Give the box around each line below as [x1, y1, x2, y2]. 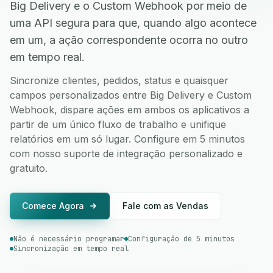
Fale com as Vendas [122, 200, 208, 211]
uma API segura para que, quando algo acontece [10, 16, 257, 29]
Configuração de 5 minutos [128, 234, 235, 244]
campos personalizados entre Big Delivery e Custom [10, 89, 252, 101]
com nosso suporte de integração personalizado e [10, 147, 243, 160]
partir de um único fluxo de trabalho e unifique [10, 118, 226, 130]
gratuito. [10, 162, 48, 174]
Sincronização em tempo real [13, 244, 129, 253]
